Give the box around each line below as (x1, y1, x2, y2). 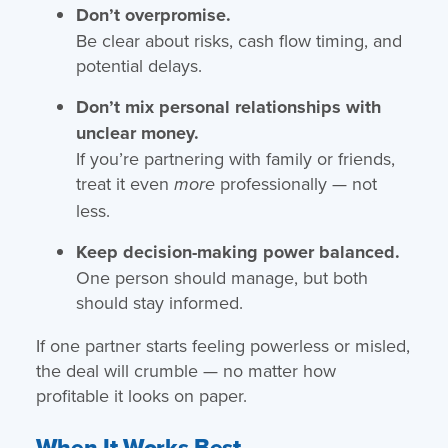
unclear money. (75, 119, 199, 146)
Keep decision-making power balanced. (75, 238, 400, 265)
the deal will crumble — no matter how (35, 357, 336, 383)
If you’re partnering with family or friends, (75, 145, 395, 171)
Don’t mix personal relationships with (75, 93, 381, 120)
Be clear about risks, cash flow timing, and (75, 27, 402, 53)
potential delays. (75, 52, 202, 78)
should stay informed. (75, 289, 243, 315)
